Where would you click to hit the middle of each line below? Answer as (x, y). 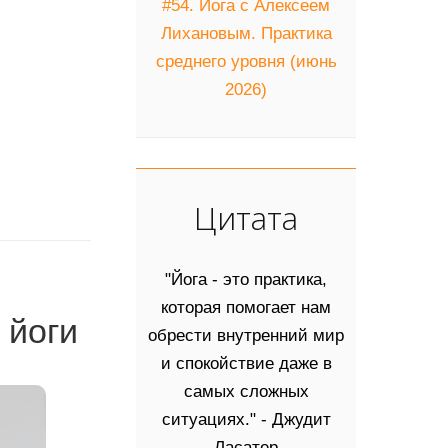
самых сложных (246, 391)
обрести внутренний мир (246, 335)
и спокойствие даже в (246, 363)
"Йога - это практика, (246, 279)
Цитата (246, 217)
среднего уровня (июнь (246, 61)
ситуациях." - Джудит (246, 419)
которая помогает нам (246, 307)
